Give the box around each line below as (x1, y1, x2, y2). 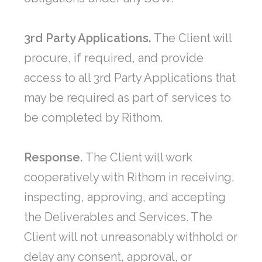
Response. (24, 150, 85, 165)
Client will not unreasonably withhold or (24, 230, 237, 244)
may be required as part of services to (24, 91, 231, 105)
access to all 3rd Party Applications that (24, 71, 236, 85)
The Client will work (85, 150, 192, 165)
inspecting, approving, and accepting (24, 190, 226, 205)
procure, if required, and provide (24, 51, 204, 65)
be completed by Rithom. (24, 111, 163, 125)
